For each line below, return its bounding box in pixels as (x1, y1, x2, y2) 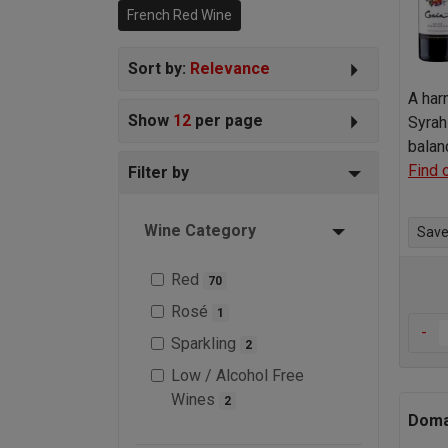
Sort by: (128, 58, 190, 78)
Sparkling (171, 333, 240, 353)
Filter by (128, 162, 189, 182)
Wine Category (144, 220, 256, 240)
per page (191, 110, 263, 130)
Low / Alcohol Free (171, 365, 304, 385)
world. (119, 13, 162, 33)
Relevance (190, 58, 270, 78)
